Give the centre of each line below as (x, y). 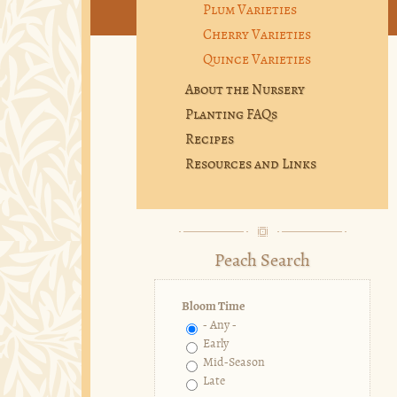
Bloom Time (213, 307)
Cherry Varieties (257, 36)
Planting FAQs (231, 116)
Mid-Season (234, 363)
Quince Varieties (257, 61)
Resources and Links (250, 165)
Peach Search (262, 262)
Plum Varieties (249, 11)
